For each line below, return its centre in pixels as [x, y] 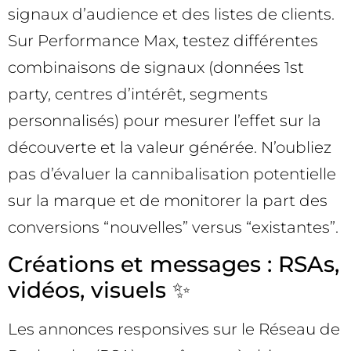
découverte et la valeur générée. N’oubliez [170, 147]
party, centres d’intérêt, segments [138, 94]
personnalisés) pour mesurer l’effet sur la [165, 120]
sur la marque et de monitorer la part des [168, 200]
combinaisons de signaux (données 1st [156, 67]
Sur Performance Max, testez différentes [163, 40]
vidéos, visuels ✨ [99, 290]
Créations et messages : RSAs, [174, 264]
